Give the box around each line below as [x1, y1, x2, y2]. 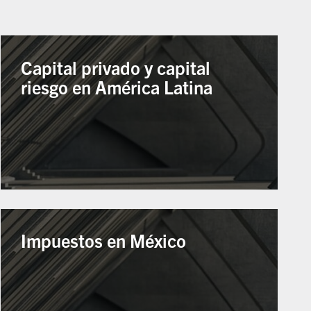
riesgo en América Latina [21, 75, 213, 98]
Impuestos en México [21, 229, 187, 252]
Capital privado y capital [21, 56, 211, 78]
